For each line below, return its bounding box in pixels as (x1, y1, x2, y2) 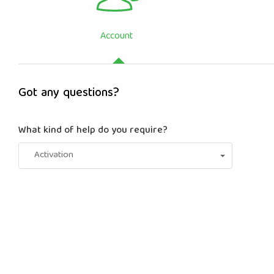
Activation (34, 147, 73, 163)
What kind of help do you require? (18, 122, 168, 139)
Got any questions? (18, 83, 119, 104)
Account (100, 28, 133, 45)
